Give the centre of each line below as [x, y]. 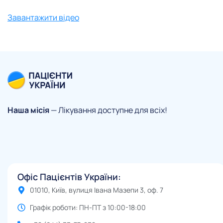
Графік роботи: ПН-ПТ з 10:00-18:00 [88, 208]
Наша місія [28, 110]
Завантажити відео [43, 18]
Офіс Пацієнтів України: [69, 177]
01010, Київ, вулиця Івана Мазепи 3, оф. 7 [97, 190]
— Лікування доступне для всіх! [108, 110]
